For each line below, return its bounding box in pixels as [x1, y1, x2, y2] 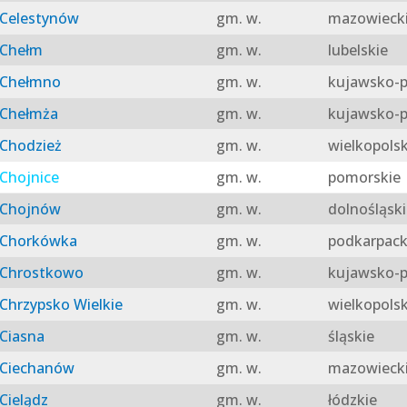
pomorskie [323, 167, 401, 188]
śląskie [323, 326, 374, 347]
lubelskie [323, 40, 388, 61]
